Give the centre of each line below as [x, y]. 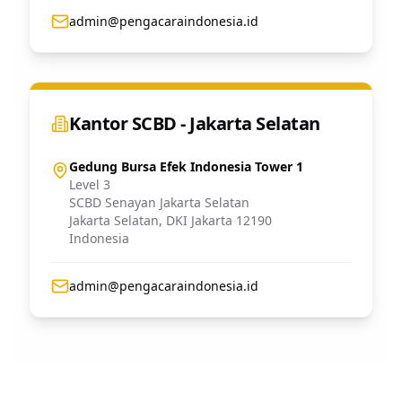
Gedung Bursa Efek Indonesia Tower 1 [186, 166]
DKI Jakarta [199, 220]
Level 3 [90, 184]
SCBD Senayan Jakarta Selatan [159, 202]
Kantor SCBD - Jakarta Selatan [195, 123]
